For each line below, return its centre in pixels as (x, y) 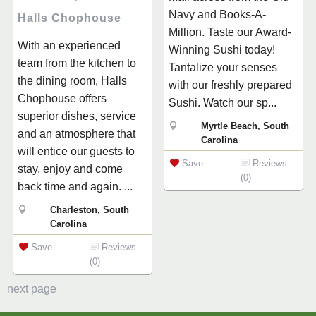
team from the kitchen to (77, 63)
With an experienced (69, 45)
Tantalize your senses (223, 67)
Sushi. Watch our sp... (223, 102)
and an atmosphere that (77, 133)
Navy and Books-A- (217, 14)
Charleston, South (90, 209)
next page (32, 288)
